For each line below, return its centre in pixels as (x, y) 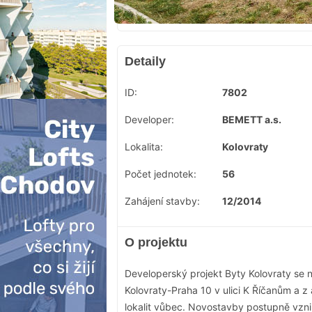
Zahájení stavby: (162, 201)
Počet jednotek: (161, 174)
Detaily (145, 62)
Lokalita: (144, 147)
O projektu (156, 243)
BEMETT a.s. (252, 120)
